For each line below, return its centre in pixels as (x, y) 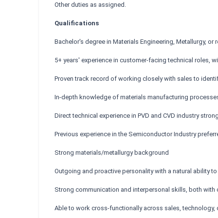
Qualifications (77, 23)
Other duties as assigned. (90, 5)
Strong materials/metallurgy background (112, 153)
